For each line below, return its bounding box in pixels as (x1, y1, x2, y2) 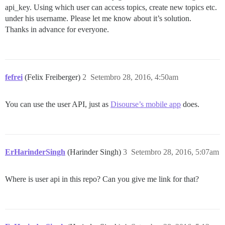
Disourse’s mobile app (110, 100, 181, 108)
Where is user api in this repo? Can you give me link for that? (5, 175, 199, 183)
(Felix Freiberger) (25, 73, 82, 81)
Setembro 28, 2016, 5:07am (131, 148, 219, 156)
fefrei (5, 73, 23, 81)
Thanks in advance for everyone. (5, 25, 109, 34)
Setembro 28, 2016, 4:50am (90, 73, 178, 81)
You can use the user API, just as (5, 100, 110, 108)
